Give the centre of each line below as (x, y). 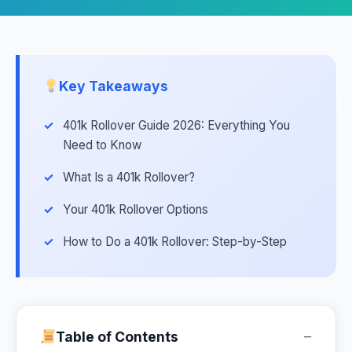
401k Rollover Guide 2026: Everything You (176, 125)
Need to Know (102, 145)
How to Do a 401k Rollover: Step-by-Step (175, 242)
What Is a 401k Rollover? (129, 177)
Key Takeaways (114, 86)
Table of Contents (117, 337)
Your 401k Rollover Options (136, 209)
